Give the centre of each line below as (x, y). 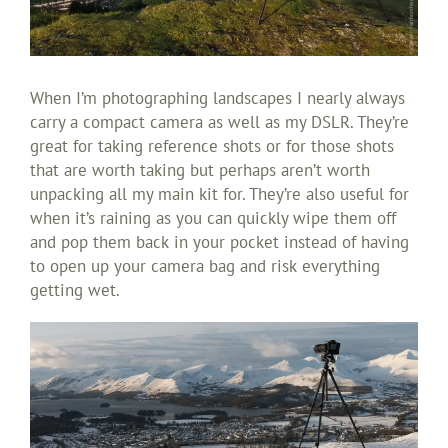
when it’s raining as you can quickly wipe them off (213, 218)
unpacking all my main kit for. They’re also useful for (219, 194)
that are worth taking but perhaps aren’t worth (200, 170)
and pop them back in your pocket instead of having (219, 242)
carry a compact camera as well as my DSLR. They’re (219, 122)
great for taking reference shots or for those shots (212, 146)
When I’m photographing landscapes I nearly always (217, 98)
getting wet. (75, 290)
